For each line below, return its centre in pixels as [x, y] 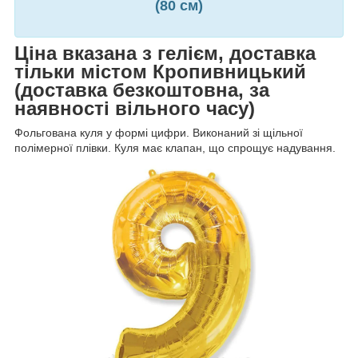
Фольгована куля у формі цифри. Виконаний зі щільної [159, 133]
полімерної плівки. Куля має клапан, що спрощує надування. [175, 148]
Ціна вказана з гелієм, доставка [165, 54]
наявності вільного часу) [135, 109]
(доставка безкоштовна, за [142, 90]
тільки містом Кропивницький [160, 72]
